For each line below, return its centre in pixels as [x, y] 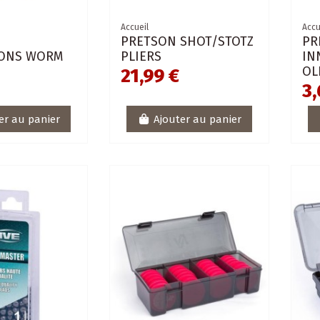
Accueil [135, 27]
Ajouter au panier [197, 119]
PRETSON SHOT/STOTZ [187, 42]
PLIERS [141, 57]
